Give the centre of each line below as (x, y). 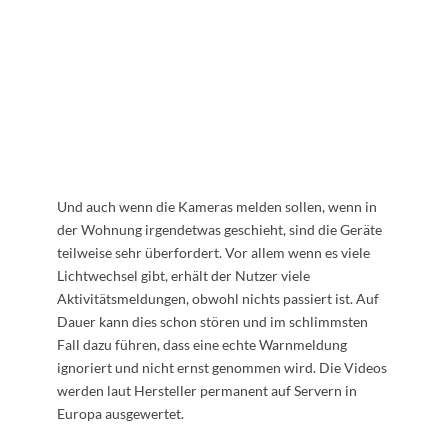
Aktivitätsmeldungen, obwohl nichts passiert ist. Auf (217, 298)
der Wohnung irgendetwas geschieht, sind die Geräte (219, 229)
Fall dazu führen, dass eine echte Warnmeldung (201, 344)
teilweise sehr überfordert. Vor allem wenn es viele (213, 252)
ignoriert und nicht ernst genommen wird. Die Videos (221, 367)
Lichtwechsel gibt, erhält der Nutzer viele (183, 275)
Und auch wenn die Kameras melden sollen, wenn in (216, 206)
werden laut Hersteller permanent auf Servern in (206, 390)
